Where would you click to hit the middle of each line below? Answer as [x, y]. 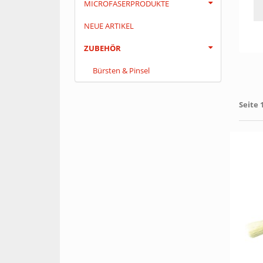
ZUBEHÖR [102, 48]
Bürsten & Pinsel [121, 70]
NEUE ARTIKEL [109, 26]
